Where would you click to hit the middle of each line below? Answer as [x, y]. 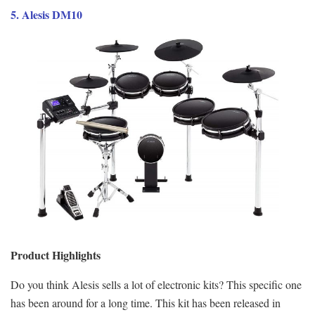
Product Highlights [56, 255]
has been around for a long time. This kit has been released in [146, 302]
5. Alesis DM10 [46, 14]
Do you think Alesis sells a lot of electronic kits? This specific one [156, 284]
